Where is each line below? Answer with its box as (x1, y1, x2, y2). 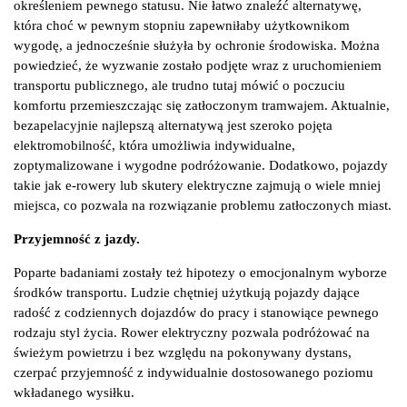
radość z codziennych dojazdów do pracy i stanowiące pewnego (14, 305, 379, 320)
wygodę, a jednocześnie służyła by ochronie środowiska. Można (14, 38, 380, 53)
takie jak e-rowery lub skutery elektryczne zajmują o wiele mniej (14, 178, 381, 193)
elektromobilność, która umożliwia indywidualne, (14, 138, 295, 153)
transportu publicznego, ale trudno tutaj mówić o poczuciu (14, 78, 345, 93)
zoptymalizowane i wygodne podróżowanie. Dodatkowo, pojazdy (14, 158, 388, 173)
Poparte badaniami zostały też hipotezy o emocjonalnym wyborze (14, 265, 387, 280)
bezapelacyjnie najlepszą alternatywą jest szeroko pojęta (14, 118, 333, 133)
